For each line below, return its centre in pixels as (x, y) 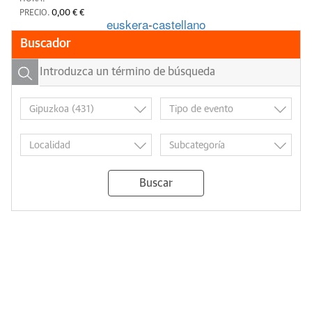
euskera (127, 24)
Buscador (46, 44)
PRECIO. (36, 13)
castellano (179, 24)
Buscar (156, 183)
